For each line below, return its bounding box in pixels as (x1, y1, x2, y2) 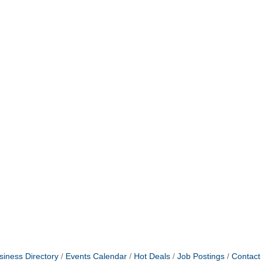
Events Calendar (65, 252, 127, 261)
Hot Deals (134, 252, 170, 261)
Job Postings (177, 252, 225, 261)
